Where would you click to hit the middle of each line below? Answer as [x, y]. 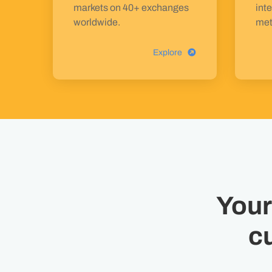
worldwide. [97, 22]
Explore [168, 53]
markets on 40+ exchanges [131, 8]
